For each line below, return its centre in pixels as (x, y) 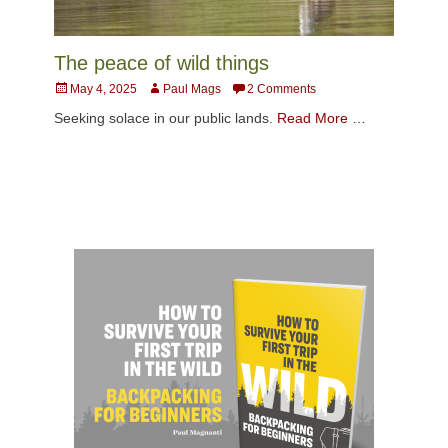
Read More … (321, 117)
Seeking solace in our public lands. (165, 117)
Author (164, 87)
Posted (72, 87)
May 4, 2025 (103, 88)
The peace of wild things (161, 62)
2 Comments (281, 88)
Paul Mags (192, 88)
